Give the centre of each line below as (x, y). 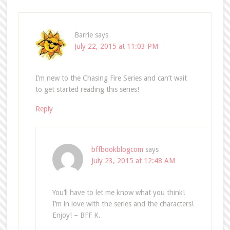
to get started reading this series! (87, 90)
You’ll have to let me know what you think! (118, 193)
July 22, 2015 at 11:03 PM (116, 46)
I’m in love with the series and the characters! (123, 204)
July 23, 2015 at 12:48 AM (133, 161)
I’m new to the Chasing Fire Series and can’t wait (111, 78)
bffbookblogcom (117, 150)
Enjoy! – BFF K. (76, 215)
